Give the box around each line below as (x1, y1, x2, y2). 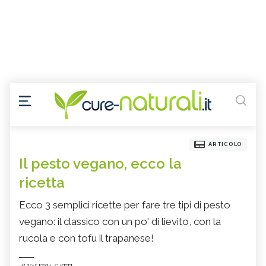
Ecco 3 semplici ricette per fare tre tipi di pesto (19, 199, 230, 211)
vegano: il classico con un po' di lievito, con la (19, 216, 221, 228)
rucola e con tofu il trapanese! (19, 232, 154, 245)
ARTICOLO (208, 141, 242, 148)
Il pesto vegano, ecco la (19, 155, 182, 173)
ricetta (19, 174, 65, 192)
